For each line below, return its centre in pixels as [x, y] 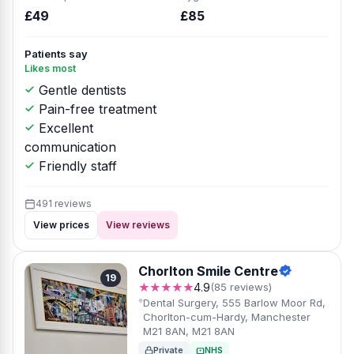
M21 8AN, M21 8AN [188, 331]
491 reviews [64, 203]
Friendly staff [76, 166]
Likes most [50, 68]
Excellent [64, 128]
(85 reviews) [241, 287]
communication [70, 147]
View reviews [138, 225]
